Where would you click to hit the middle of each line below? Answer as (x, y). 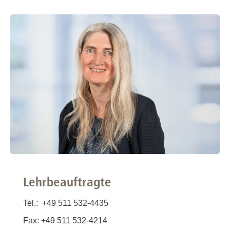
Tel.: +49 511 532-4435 (66, 203)
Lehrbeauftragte (67, 182)
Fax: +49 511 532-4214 (65, 221)
